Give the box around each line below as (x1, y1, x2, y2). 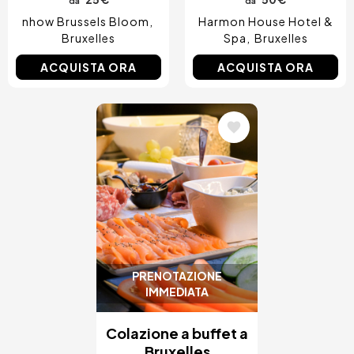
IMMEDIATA (145, 284, 209, 299)
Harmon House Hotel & (198, 14, 333, 29)
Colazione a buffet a (106, 323, 248, 342)
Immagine (96, 111, 197, 138)
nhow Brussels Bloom (21, 14, 149, 29)
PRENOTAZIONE (132, 268, 222, 283)
